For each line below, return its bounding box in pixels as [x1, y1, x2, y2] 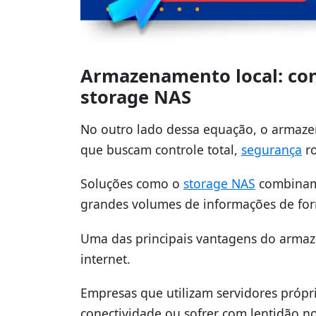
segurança [241, 141, 302, 159]
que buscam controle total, [80, 141, 241, 159]
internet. [80, 250, 130, 267]
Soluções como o [80, 175, 183, 193]
